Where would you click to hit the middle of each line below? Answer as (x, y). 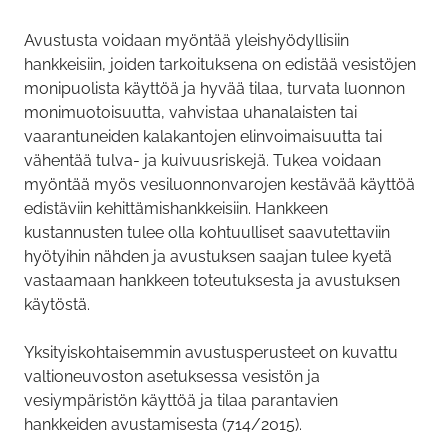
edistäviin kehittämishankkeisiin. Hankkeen (176, 209)
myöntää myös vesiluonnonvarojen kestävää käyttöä (219, 185)
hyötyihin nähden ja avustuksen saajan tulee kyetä (208, 257)
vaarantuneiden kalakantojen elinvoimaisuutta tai (203, 137)
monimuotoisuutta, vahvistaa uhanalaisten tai (190, 113)
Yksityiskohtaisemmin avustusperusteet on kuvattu (211, 353)
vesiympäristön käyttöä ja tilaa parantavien (181, 401)
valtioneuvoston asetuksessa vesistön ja (172, 377)
